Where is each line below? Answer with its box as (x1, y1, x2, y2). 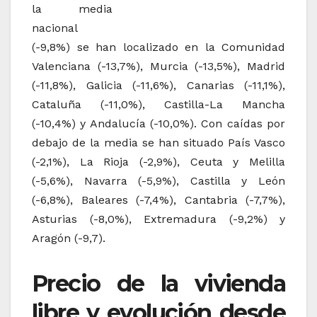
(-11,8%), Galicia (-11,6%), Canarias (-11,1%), (32, 79, 285, 93)
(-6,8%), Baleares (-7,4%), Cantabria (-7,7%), (32, 193, 285, 207)
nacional (32, 21, 78, 35)
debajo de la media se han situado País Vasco (32, 136, 285, 150)
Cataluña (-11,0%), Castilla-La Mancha (32, 98, 285, 112)
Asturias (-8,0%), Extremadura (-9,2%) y (32, 212, 285, 226)
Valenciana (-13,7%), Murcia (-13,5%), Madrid (32, 59, 285, 74)
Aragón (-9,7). (32, 231, 105, 246)
